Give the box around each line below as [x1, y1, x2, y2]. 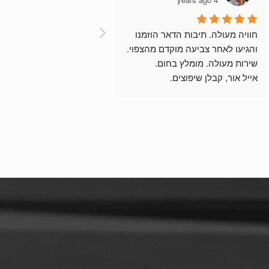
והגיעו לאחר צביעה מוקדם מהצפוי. [126, 42, 258, 55]
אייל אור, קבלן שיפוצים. [169, 71, 258, 84]
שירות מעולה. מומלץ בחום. [154, 56, 258, 70]
